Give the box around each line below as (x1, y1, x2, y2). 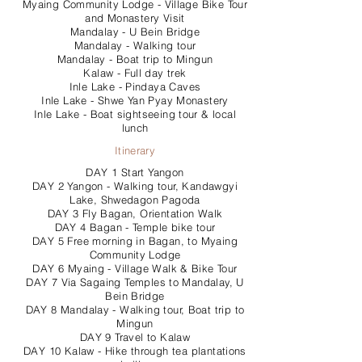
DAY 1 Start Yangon (86, 166, 184, 179)
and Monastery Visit (85, 11, 185, 24)
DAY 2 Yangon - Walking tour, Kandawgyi (32, 179, 238, 192)
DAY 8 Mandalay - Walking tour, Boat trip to (25, 303, 245, 316)
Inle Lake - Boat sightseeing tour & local (34, 107, 236, 120)
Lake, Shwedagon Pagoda (69, 193, 200, 206)
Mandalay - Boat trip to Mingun (57, 53, 213, 65)
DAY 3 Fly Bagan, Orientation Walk (47, 207, 223, 220)
